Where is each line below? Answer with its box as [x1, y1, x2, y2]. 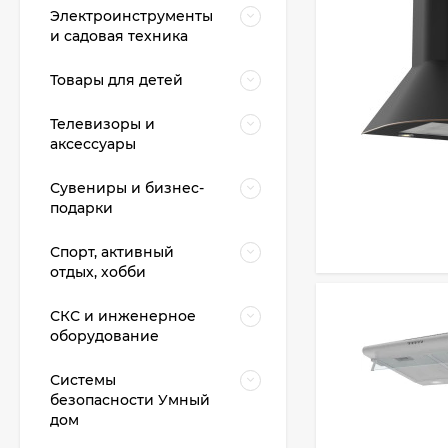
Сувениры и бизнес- [50, 179, 204, 197]
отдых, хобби [50, 263, 146, 281]
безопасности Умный [50, 391, 210, 409]
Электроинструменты [50, 7, 213, 25]
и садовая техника [50, 27, 188, 45]
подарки [50, 199, 113, 217]
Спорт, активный [50, 243, 174, 261]
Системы [50, 371, 116, 389]
